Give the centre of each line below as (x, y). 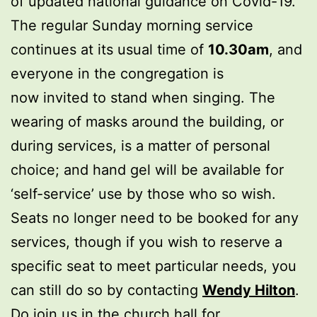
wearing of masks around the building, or (147, 121)
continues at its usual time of (109, 49)
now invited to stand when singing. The (143, 97)
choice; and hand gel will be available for (147, 169)
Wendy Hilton (249, 290)
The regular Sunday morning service (132, 25)
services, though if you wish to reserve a (146, 242)
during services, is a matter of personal (140, 145)
